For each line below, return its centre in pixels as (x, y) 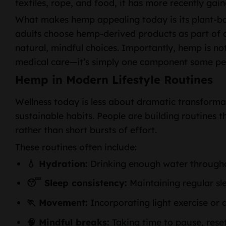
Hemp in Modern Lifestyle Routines (114, 80)
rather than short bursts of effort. (86, 130)
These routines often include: (76, 147)
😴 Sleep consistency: (77, 183)
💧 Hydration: (57, 163)
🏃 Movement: (57, 203)
